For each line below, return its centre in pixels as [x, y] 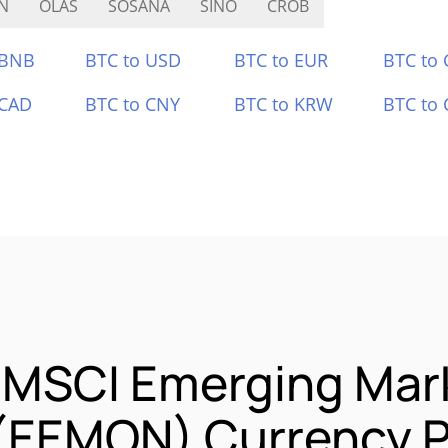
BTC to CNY [133, 104]
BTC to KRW [283, 104]
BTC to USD [133, 60]
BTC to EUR [281, 60]
